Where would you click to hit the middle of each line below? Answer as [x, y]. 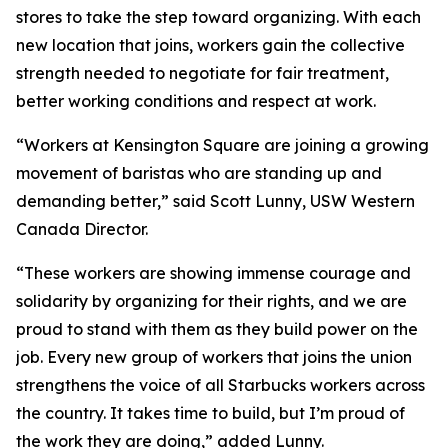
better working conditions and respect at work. [196, 101]
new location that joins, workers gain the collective [210, 45]
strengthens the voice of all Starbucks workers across [220, 385]
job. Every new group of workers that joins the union [214, 357]
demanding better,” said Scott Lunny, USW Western [215, 201]
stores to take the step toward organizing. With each [218, 17]
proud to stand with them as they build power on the [217, 329]
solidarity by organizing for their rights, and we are [211, 301]
